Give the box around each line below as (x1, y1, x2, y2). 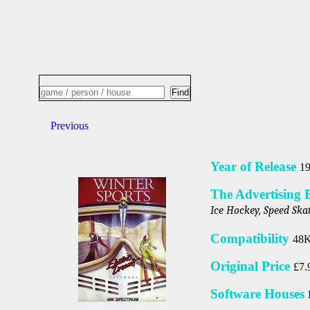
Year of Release (210, 159, 300, 174)
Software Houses (210, 286, 308, 301)
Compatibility (210, 231, 293, 246)
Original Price (210, 259, 293, 273)
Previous (50, 120, 89, 131)
